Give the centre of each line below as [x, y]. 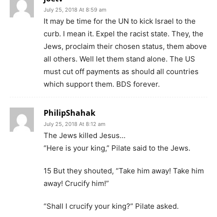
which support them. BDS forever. [102, 84]
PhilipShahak [70, 113]
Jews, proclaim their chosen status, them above [125, 46]
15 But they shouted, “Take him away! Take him [124, 170]
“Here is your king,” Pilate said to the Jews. [117, 148]
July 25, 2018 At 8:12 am [75, 124]
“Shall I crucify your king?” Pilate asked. [111, 206]
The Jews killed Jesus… [85, 135]
